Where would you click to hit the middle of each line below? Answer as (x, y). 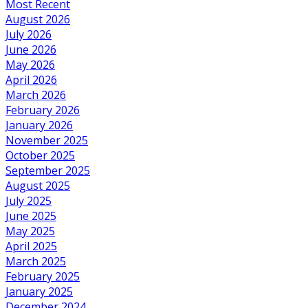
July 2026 (29, 35)
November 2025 (47, 141)
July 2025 (29, 201)
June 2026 (31, 50)
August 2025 (38, 186)
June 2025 (31, 216)
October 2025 (40, 156)
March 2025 (36, 262)
